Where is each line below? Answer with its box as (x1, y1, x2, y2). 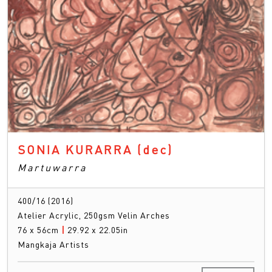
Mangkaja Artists (18, 238, 89, 250)
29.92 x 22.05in (67, 223, 128, 235)
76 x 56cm (18, 223, 61, 235)
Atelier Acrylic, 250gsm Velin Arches (18, 209, 170, 220)
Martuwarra (18, 160, 87, 174)
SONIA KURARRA (18, 141, 137, 157)
